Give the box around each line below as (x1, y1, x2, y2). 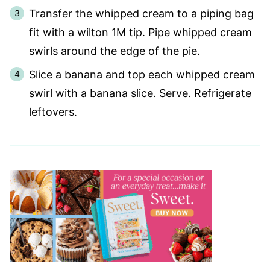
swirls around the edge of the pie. (29, 45, 203, 58)
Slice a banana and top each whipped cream (29, 68, 255, 81)
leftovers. (29, 105, 80, 119)
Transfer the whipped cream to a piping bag (29, 7, 254, 20)
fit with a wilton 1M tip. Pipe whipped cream (29, 26, 252, 39)
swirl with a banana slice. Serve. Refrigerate (29, 87, 251, 100)
